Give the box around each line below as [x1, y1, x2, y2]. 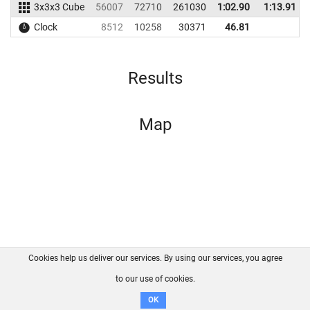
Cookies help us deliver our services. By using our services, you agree [28, 253, 282, 263]
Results [127, 69, 183, 88]
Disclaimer [135, 284, 180, 295]
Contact [126, 269, 161, 280]
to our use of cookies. [115, 274, 195, 284]
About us [48, 269, 88, 280]
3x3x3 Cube [33, 1, 84, 12]
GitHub [185, 269, 218, 280]
